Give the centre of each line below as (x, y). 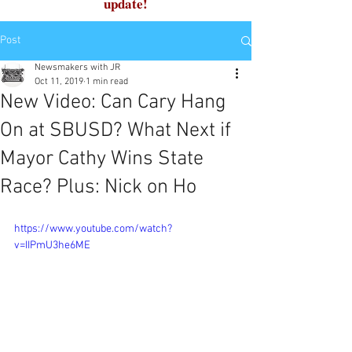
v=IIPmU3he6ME (52, 246)
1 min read (107, 82)
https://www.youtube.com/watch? (93, 229)
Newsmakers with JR (77, 68)
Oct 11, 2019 (59, 82)
